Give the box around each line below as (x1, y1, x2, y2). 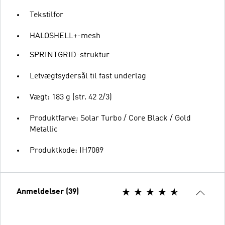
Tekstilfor (30, 11, 63, 19)
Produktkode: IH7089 (30, 146, 103, 155)
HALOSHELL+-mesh (30, 32, 100, 40)
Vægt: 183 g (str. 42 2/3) (30, 93, 112, 101)
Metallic (30, 125, 58, 134)
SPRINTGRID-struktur (30, 51, 109, 59)
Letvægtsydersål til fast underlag (30, 72, 146, 80)
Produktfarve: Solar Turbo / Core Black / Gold (30, 114, 191, 123)
